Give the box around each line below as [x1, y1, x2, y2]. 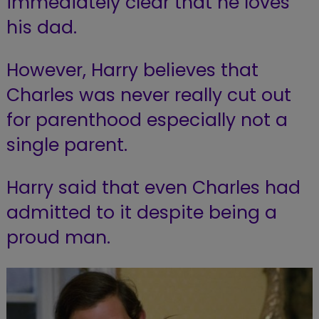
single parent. [6, 132, 127, 157]
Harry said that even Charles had [6, 174, 300, 200]
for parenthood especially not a [6, 107, 288, 132]
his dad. [6, 14, 77, 40]
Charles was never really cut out [6, 82, 291, 108]
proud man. [6, 224, 110, 250]
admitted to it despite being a [6, 199, 277, 225]
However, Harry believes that [6, 57, 258, 83]
